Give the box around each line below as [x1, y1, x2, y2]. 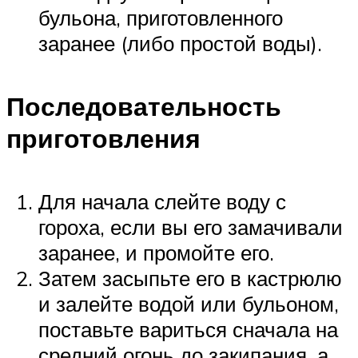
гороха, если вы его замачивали [38, 213, 343, 240]
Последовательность [6, 90, 281, 123]
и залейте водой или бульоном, [38, 290, 339, 316]
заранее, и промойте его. [38, 239, 274, 265]
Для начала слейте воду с [38, 188, 286, 214]
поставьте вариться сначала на [38, 316, 338, 342]
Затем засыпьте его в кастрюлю [38, 265, 342, 291]
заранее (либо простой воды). [38, 30, 322, 57]
